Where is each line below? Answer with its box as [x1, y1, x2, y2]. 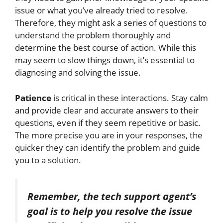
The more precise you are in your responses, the [15, 129, 203, 141]
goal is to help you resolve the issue [27, 204, 192, 219]
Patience [15, 92, 51, 104]
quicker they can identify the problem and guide [15, 141, 200, 153]
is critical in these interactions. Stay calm [51, 92, 208, 104]
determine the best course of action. [15, 42, 158, 54]
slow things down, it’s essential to [66, 54, 195, 66]
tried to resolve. [126, 4, 188, 16]
